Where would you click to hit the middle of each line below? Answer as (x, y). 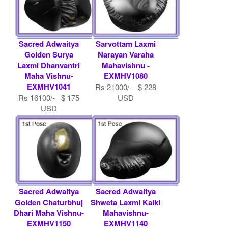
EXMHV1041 (49, 86)
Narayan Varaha (125, 54)
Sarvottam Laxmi (125, 44)
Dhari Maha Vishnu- (49, 212)
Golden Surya (49, 54)
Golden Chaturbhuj (49, 202)
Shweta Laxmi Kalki (125, 202)
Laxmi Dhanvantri (49, 65)
